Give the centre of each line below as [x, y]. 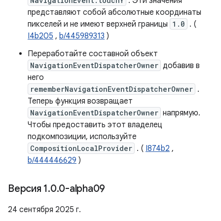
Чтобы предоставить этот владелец [95, 125]
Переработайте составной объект [93, 54]
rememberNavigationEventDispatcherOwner [111, 89]
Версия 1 [28, 189]
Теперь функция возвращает [80, 101]
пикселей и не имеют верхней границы [99, 24]
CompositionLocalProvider [81, 148]
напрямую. [181, 113]
